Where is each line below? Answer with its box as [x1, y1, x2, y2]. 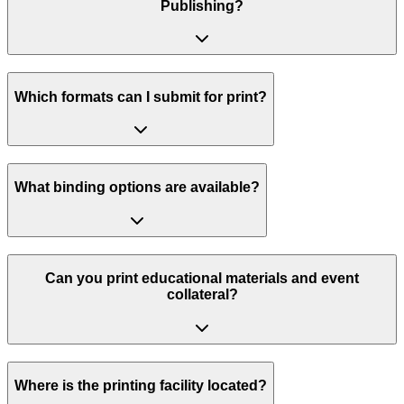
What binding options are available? [14, 179, 260, 196]
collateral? [166, 287, 238, 303]
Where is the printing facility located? [14, 378, 267, 394]
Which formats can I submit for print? [14, 88, 267, 105]
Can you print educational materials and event [45, 271, 359, 287]
